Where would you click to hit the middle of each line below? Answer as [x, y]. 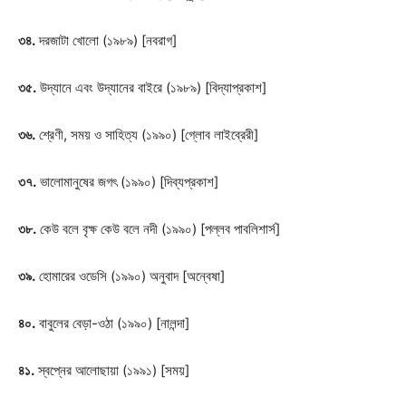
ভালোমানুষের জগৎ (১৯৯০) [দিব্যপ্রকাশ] [127, 182]
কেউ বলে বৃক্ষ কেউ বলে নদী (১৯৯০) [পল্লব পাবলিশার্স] [158, 229]
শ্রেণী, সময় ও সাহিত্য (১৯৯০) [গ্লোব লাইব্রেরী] [147, 135]
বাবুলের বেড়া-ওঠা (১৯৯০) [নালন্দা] [112, 323]
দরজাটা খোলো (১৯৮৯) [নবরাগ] [106, 40]
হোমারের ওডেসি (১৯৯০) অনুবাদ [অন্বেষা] [130, 276]
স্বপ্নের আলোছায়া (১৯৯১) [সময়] [112, 370]
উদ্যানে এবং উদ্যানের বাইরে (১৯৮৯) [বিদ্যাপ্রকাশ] [151, 87]
